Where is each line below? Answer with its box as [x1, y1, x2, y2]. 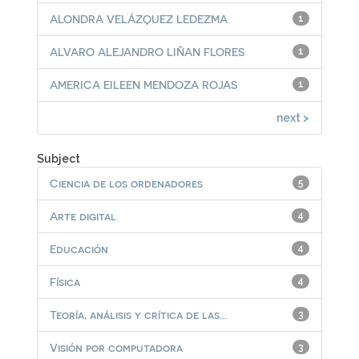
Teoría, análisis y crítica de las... [50, 307, 227, 321]
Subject [37, 151, 80, 165]
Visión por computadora [50, 340, 183, 354]
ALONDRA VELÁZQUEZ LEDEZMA [50, 11, 228, 26]
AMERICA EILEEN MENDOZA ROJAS [50, 77, 237, 91]
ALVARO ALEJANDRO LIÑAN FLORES [50, 44, 244, 58]
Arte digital [50, 208, 116, 223]
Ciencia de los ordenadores [50, 175, 203, 190]
